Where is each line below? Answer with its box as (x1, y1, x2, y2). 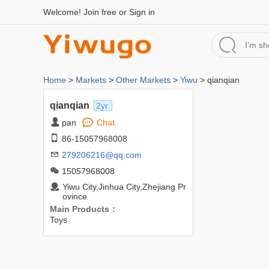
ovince (62, 192, 87, 201)
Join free (83, 7, 116, 17)
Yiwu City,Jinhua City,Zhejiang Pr (62, 182, 186, 192)
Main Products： (50, 204, 118, 214)
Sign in (129, 7, 155, 17)
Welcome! (43, 7, 83, 17)
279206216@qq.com (62, 150, 142, 160)
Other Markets (116, 75, 171, 85)
